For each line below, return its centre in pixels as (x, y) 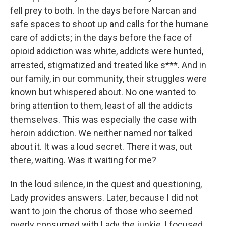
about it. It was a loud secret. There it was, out (101, 147)
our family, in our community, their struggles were (108, 79)
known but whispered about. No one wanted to (103, 92)
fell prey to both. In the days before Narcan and (103, 11)
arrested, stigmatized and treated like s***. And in (108, 65)
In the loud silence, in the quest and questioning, (106, 184)
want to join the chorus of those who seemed (101, 211)
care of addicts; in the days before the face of (101, 38)
